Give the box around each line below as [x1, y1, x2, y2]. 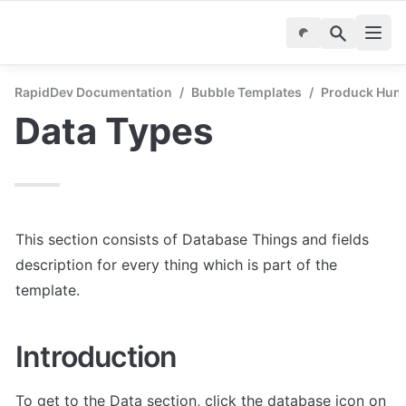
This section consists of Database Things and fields [15, 230, 369, 248]
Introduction [15, 338, 178, 374]
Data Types [14, 109, 213, 153]
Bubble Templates [191, 84, 302, 100]
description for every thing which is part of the [15, 256, 337, 274]
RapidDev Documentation [14, 84, 172, 100]
